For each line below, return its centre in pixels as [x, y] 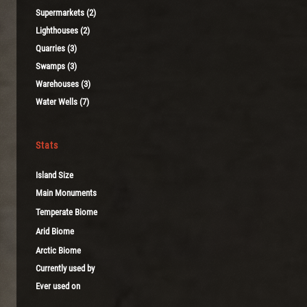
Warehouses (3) [63, 84]
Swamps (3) [56, 66]
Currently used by [65, 268]
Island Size [54, 175]
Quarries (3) [56, 48]
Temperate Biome [66, 212]
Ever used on [58, 286]
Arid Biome [55, 231]
